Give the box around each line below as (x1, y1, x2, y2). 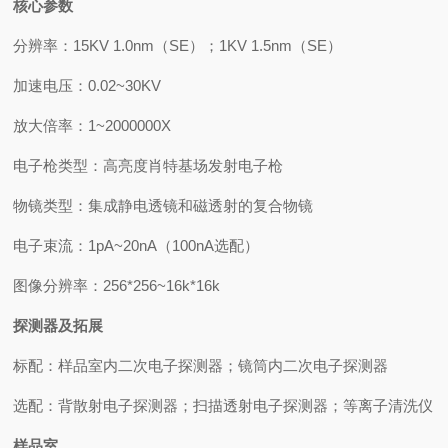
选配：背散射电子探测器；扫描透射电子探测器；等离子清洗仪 (13, 397, 434, 414)
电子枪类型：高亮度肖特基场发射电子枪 (13, 157, 284, 174)
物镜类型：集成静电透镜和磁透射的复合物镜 (13, 197, 314, 214)
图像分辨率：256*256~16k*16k (13, 277, 221, 294)
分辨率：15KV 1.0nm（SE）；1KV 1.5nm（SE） (13, 37, 343, 54)
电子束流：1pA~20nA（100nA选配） (13, 237, 260, 254)
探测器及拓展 (13, 317, 104, 334)
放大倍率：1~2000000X (13, 117, 172, 134)
